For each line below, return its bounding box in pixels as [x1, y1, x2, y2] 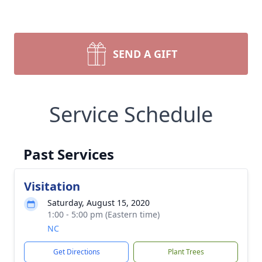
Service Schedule [49, 100, 213, 129]
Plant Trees [167, 247, 204, 257]
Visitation [24, 178, 80, 194]
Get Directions [53, 247, 100, 257]
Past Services [23, 144, 114, 164]
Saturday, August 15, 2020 [47, 197, 150, 208]
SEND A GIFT [113, 47, 177, 61]
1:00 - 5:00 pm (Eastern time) [47, 209, 160, 220]
